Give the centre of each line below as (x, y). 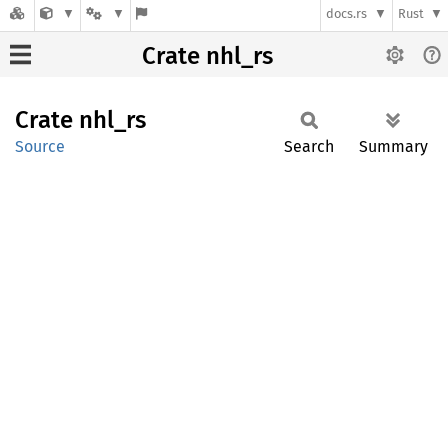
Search (309, 146)
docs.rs (347, 14)
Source (40, 146)
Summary (393, 146)
